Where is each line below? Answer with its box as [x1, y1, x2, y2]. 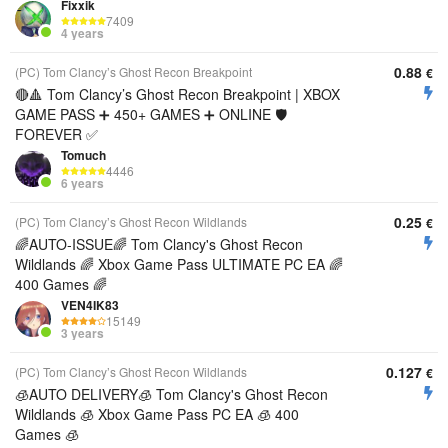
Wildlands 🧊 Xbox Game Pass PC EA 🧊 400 [15, 404, 299, 424]
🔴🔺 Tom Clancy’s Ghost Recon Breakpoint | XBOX [15, 84, 340, 104]
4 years [61, 24, 104, 43]
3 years [61, 324, 104, 343]
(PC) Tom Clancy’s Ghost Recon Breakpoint [15, 63, 252, 80]
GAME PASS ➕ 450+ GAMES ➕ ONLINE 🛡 [15, 104, 287, 124]
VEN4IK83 [61, 296, 119, 314]
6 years [61, 174, 104, 193]
